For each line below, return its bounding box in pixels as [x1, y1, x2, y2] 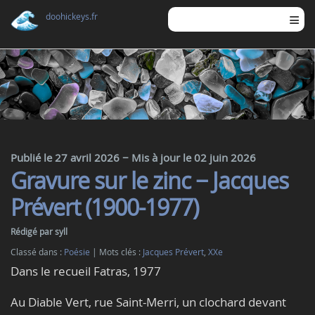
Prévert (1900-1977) [11, 192, 198, 222]
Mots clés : [99, 247, 143, 257]
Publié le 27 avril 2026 [11, 150, 122, 165]
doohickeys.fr [46, 11, 98, 22]
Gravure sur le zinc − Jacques [11, 165, 288, 195]
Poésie [64, 247, 90, 257]
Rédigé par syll [11, 226, 67, 237]
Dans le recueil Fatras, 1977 [11, 263, 161, 279]
